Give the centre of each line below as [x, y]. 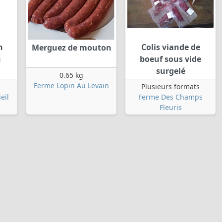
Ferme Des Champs [170, 97]
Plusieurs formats [170, 87]
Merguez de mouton [71, 48]
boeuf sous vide [170, 59]
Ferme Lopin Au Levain [71, 86]
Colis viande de [170, 47]
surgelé [170, 71]
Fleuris [170, 108]
